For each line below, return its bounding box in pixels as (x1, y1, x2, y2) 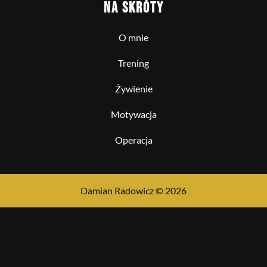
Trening (118, 57, 149, 69)
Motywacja (110, 108, 157, 120)
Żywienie (114, 83, 153, 94)
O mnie (119, 32, 148, 43)
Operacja (114, 134, 153, 145)
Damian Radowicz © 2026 (80, 185, 187, 196)
